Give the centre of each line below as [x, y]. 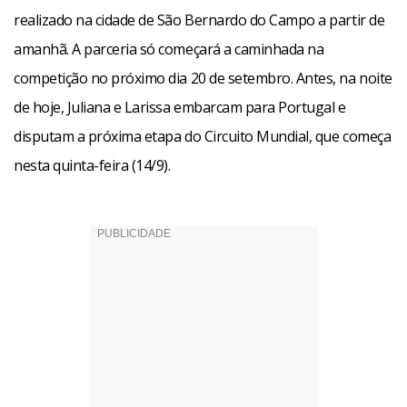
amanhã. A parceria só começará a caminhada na [169, 49]
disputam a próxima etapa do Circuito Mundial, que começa [203, 136]
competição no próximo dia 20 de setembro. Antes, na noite [203, 78]
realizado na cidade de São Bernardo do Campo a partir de [199, 20]
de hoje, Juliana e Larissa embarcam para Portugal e [180, 107]
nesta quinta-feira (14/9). [92, 165]
